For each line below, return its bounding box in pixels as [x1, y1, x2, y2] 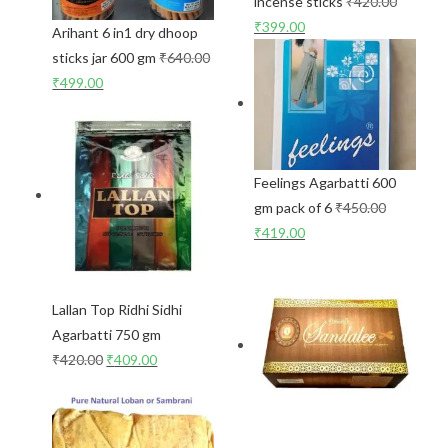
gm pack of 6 [254, 199, 332, 217]
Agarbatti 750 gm [52, 326, 162, 344]
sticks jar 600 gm [52, 49, 157, 67]
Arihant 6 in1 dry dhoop [52, 24, 199, 42]
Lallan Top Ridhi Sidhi [52, 301, 183, 319]
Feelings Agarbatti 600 [254, 174, 396, 192]
